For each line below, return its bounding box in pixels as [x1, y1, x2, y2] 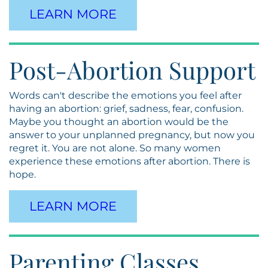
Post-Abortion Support [9, 54, 255, 86]
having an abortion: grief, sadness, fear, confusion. [9, 103, 243, 114]
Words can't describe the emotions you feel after [9, 90, 242, 101]
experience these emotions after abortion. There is [9, 156, 250, 167]
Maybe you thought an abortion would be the [9, 116, 229, 127]
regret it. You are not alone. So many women [9, 142, 221, 154]
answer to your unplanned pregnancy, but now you [9, 129, 255, 141]
